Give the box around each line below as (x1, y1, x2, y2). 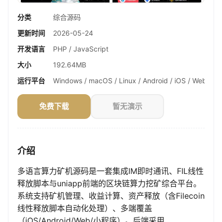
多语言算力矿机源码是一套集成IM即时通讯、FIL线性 (17, 166, 204, 176)
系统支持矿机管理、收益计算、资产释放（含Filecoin (17, 191, 205, 201)
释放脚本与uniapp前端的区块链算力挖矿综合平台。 (17, 178, 201, 189)
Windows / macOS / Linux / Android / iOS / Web (53, 76, 207, 85)
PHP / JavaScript (53, 45, 109, 54)
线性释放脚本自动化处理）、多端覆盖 (17, 203, 152, 214)
